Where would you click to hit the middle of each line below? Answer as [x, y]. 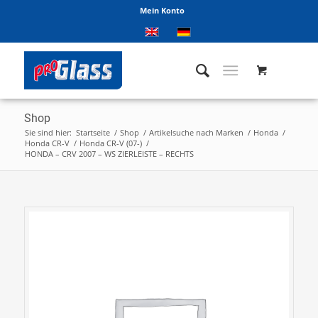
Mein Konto [163, 10]
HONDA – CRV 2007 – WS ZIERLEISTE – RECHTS [109, 154]
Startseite [93, 132]
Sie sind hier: [48, 132]
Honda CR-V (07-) [110, 143]
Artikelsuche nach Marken [196, 132]
